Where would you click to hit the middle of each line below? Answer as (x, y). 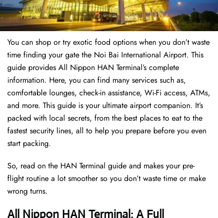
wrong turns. (27, 191)
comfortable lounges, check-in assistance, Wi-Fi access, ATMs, (109, 93)
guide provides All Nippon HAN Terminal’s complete (93, 68)
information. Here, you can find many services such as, (97, 80)
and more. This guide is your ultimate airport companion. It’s (105, 106)
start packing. (30, 144)
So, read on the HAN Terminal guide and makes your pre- (101, 166)
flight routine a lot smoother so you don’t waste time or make (107, 179)
